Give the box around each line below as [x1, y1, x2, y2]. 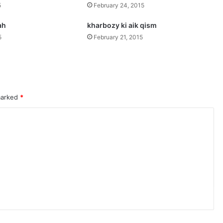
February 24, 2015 [94, 1, 145, 9]
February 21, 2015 [94, 33, 143, 41]
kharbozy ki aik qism [87, 21, 157, 29]
